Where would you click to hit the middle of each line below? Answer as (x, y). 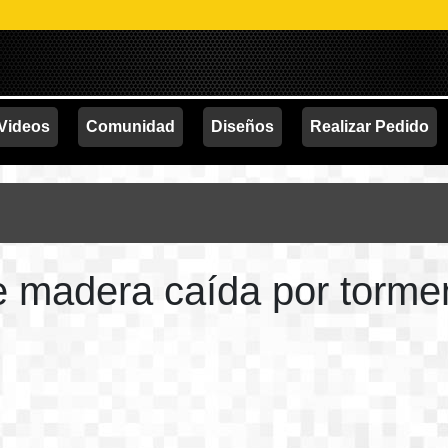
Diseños (242, 126)
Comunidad (130, 126)
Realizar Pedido (369, 126)
